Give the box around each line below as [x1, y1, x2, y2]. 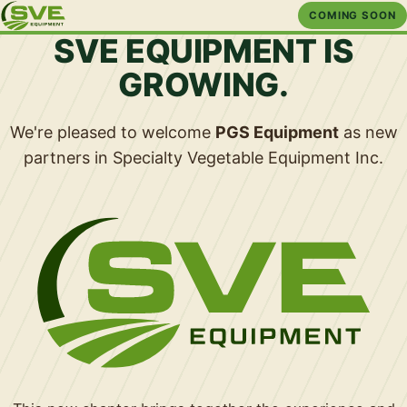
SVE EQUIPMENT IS [54, 32, 353, 71]
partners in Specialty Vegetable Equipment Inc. [24, 148, 383, 167]
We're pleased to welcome [9, 123, 215, 142]
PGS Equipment [214, 123, 339, 142]
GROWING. [118, 65, 289, 104]
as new [338, 123, 398, 142]
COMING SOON [308, 9, 396, 22]
